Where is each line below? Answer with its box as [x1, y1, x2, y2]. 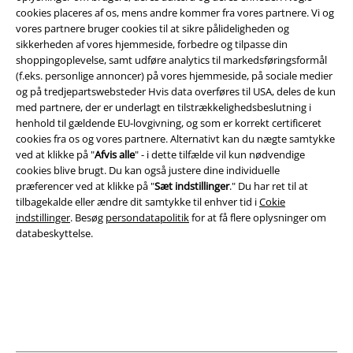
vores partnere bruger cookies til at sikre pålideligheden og [16, 21, 289, 36]
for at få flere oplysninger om [189, 210, 326, 225]
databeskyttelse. [16, 226, 93, 241]
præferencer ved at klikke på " [16, 179, 154, 194]
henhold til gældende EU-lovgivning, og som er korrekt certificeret [16, 116, 321, 131]
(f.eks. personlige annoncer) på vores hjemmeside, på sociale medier [16, 69, 333, 84]
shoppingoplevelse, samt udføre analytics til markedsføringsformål [16, 53, 327, 68]
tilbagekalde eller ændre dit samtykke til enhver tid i [16, 195, 259, 210]
